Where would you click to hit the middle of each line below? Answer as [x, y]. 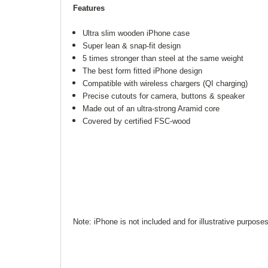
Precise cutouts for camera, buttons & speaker [164, 96]
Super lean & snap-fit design [132, 45]
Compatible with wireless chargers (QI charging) [165, 83]
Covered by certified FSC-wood [137, 121]
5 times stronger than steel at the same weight [163, 58]
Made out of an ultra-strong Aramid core [151, 108]
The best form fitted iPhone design [143, 71]
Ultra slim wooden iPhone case [136, 33]
